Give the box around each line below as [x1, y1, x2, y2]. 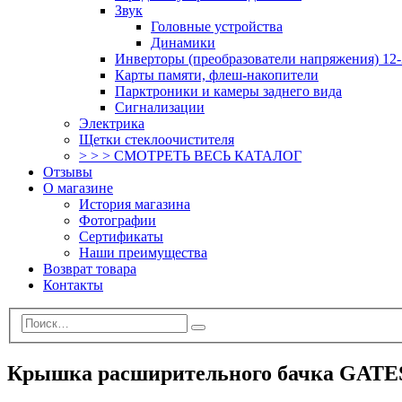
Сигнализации [115, 99, 205, 115]
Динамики [151, 34, 215, 50]
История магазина [79, 196, 190, 212]
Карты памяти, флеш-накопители [115, 66, 319, 83]
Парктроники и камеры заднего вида [115, 83, 342, 99]
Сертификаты [79, 228, 163, 244]
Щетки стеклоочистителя [79, 131, 234, 147]
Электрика [79, 115, 144, 131]
